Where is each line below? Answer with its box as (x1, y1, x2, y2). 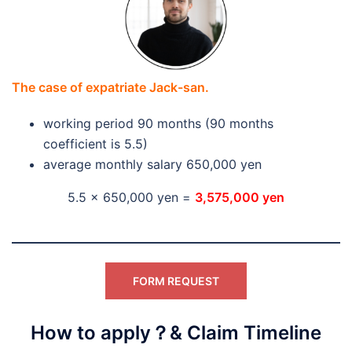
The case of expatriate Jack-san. (12, 79, 209, 96)
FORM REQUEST (133, 274, 219, 288)
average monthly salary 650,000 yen (43, 156, 262, 173)
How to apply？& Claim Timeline (31, 321, 321, 344)
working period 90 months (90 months (43, 115, 273, 132)
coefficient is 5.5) (43, 136, 148, 152)
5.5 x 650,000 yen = (68, 189, 195, 206)
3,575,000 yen (195, 189, 284, 206)
